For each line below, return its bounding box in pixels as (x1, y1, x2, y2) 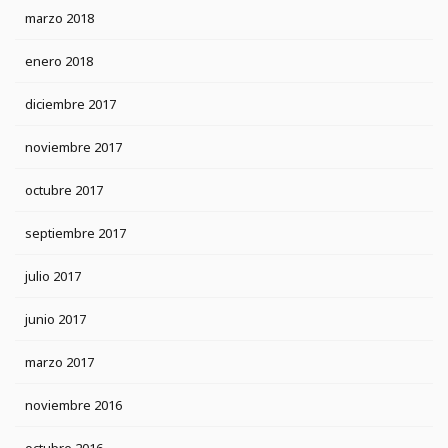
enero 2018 (25, 52, 93, 71)
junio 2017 (25, 310, 86, 329)
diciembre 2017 (25, 95, 116, 114)
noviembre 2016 (25, 396, 122, 415)
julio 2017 (25, 267, 81, 286)
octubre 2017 (25, 181, 103, 200)
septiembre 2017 (25, 224, 126, 243)
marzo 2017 (25, 353, 94, 372)
